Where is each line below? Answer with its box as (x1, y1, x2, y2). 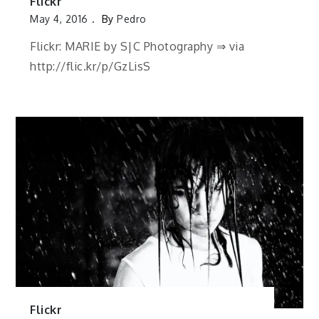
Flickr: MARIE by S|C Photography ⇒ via (30, 39, 245, 54)
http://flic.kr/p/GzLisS (30, 59, 151, 74)
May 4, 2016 (30, 12, 88, 25)
